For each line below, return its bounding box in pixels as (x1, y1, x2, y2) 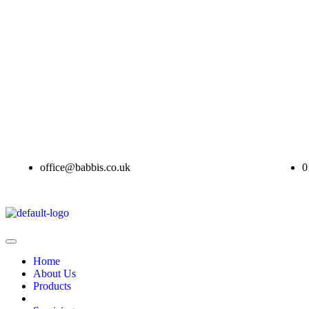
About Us (33, 268, 76, 279)
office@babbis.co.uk (40, 161, 130, 173)
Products (33, 280, 71, 292)
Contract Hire (33, 292, 92, 304)
